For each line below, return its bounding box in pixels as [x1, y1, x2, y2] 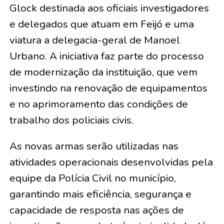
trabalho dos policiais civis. [9, 112, 133, 127]
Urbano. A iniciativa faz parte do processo [9, 48, 204, 63]
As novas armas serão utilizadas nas [9, 138, 178, 153]
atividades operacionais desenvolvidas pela [9, 154, 213, 169]
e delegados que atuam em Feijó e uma [9, 16, 194, 31]
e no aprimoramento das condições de [9, 96, 188, 111]
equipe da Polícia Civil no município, [9, 170, 176, 185]
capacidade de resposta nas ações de [9, 202, 184, 217]
